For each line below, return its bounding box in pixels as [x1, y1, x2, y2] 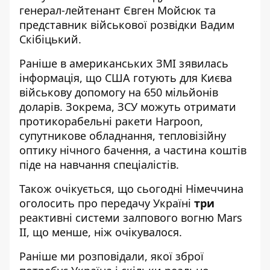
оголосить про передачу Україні [19, 196, 194, 211]
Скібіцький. [19, 32, 81, 47]
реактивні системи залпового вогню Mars [19, 210, 242, 225]
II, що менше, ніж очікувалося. [19, 225, 182, 240]
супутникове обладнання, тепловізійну [19, 128, 226, 143]
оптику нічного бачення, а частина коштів [19, 143, 246, 158]
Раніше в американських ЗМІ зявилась [19, 56, 228, 71]
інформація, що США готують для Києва [19, 71, 232, 86]
